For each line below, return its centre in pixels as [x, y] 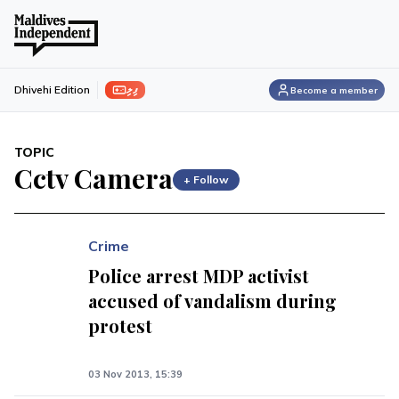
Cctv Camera [94, 178]
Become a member [334, 90]
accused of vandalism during [213, 301]
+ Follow [206, 179]
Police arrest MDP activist [199, 276]
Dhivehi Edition [52, 90]
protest [121, 326]
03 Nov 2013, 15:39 [136, 374]
